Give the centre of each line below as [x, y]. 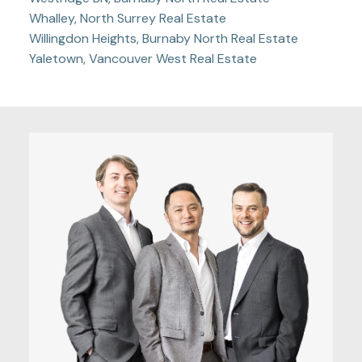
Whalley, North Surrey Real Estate [127, 18]
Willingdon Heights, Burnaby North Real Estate [163, 38]
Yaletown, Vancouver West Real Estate [143, 58]
